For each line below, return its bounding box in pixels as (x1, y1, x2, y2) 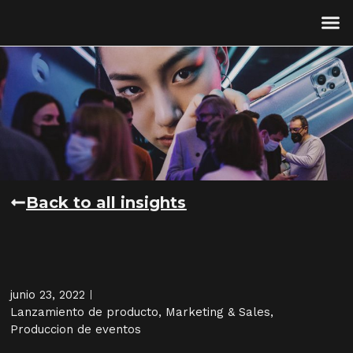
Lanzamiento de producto (10, 304, 159, 319)
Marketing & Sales (165, 304, 271, 319)
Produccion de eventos (10, 321, 142, 336)
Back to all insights (26, 192, 187, 212)
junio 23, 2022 (10, 287, 86, 302)
